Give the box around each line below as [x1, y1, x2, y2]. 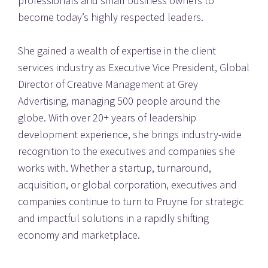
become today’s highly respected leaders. [18, 10, 203, 24]
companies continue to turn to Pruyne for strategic [18, 194, 243, 208]
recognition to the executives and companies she [18, 144, 235, 158]
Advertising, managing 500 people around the [18, 93, 220, 108]
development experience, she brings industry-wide [18, 127, 242, 141]
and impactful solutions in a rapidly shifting [18, 211, 209, 225]
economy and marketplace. [18, 227, 140, 242]
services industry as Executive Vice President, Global [18, 60, 249, 74]
